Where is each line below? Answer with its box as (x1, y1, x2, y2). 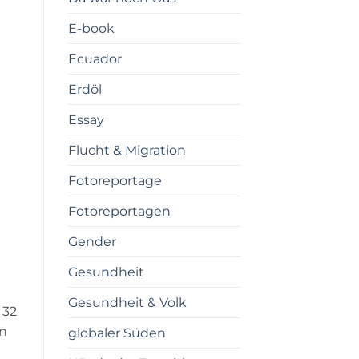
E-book (67, 20, 115, 36)
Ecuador (67, 50, 122, 67)
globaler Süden (67, 325, 166, 341)
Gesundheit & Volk (67, 294, 187, 310)
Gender (67, 233, 116, 249)
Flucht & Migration (67, 142, 186, 158)
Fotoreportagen (67, 203, 171, 219)
